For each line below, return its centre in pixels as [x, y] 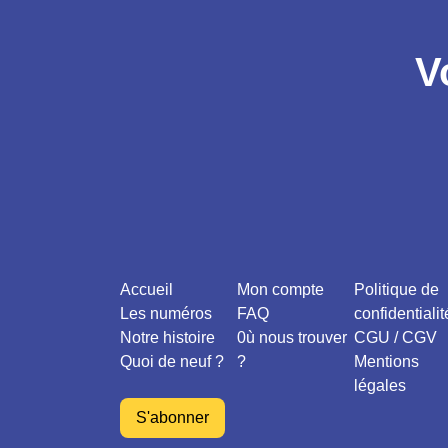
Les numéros [166, 313]
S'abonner [172, 417]
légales [380, 385]
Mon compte [280, 289]
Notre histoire [167, 337]
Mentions [386, 361]
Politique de [396, 289]
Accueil [146, 289]
